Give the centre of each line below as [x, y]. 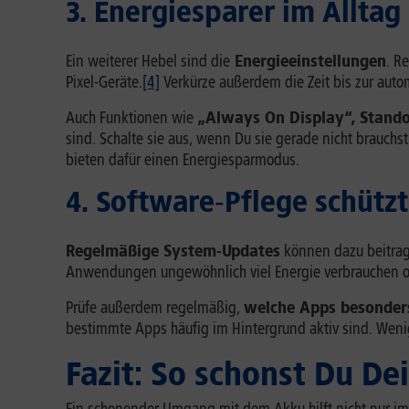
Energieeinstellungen [308, 61]
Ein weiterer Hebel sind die [148, 61]
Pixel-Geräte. [104, 82]
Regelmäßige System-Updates [173, 251]
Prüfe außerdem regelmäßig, [155, 308]
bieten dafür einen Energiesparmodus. [183, 160]
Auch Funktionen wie [131, 118]
